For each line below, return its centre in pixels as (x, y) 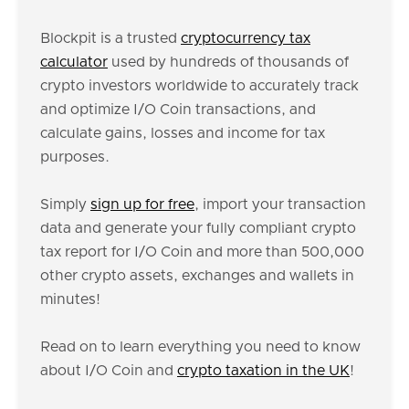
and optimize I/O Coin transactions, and (178, 110)
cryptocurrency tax (246, 38)
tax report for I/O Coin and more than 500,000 (202, 252)
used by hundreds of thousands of (228, 62)
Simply (65, 204)
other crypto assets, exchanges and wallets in (197, 276)
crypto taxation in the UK (263, 371)
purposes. (75, 157)
